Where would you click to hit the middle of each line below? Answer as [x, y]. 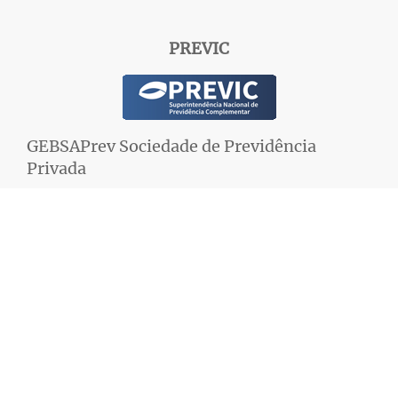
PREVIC [199, 48]
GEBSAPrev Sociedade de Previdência [171, 146]
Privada [56, 168]
